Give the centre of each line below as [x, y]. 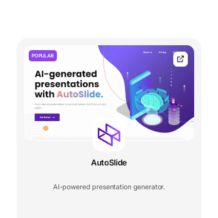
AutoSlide [109, 163]
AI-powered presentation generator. [109, 187]
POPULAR [43, 56]
